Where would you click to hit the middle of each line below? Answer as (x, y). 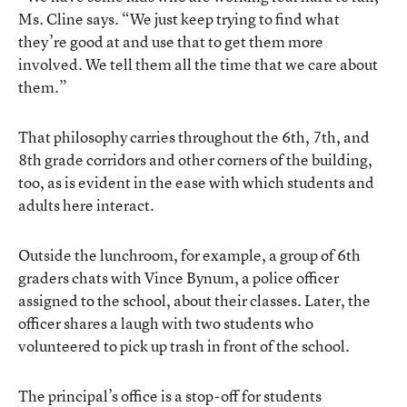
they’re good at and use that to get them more (171, 41)
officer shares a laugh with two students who (166, 323)
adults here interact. (86, 204)
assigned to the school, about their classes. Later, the (194, 300)
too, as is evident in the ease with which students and (196, 182)
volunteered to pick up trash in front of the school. (184, 345)
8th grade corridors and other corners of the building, (195, 159)
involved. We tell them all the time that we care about (198, 64)
